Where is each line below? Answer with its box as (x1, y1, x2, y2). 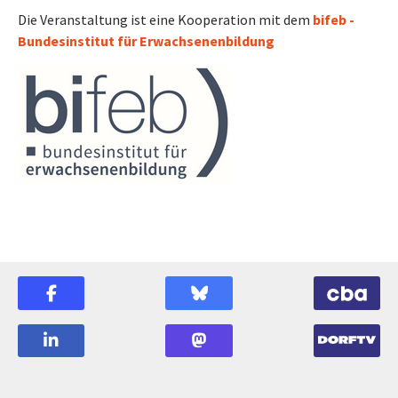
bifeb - (313, 11, 354, 28)
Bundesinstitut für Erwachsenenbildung (18, 32, 275, 50)
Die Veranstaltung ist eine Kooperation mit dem (18, 11, 313, 28)
